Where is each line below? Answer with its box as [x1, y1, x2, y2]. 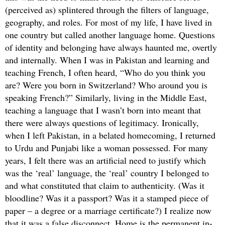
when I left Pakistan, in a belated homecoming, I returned [5, 129, 215, 142]
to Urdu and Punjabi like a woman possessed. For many [5, 142, 208, 154]
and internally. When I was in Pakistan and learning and [5, 54, 209, 66]
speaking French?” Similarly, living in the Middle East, [5, 91, 207, 104]
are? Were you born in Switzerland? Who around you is [5, 79, 207, 91]
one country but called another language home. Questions [5, 29, 215, 41]
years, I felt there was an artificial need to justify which [5, 154, 206, 167]
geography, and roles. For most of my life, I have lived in [5, 16, 212, 29]
